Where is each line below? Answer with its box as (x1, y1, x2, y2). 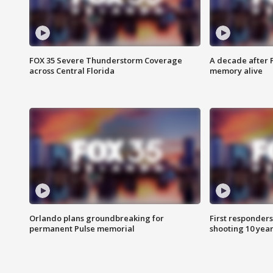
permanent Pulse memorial (29, 223, 135, 235)
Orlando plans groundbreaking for (29, 213, 164, 224)
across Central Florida (29, 65, 115, 77)
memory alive (209, 65, 263, 77)
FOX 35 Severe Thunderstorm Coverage (29, 55, 182, 66)
